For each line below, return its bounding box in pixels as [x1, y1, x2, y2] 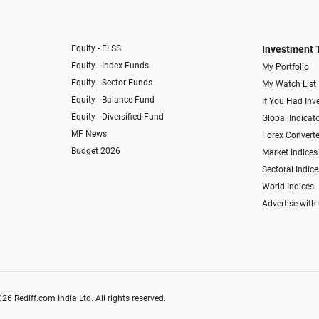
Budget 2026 [71, 146, 121, 157]
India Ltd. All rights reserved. [55, 293, 166, 304]
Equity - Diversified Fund [71, 112, 164, 122]
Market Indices [261, 147, 318, 158]
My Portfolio [261, 62, 309, 73]
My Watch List [261, 79, 316, 90]
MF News [71, 129, 108, 140]
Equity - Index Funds [71, 61, 150, 71]
